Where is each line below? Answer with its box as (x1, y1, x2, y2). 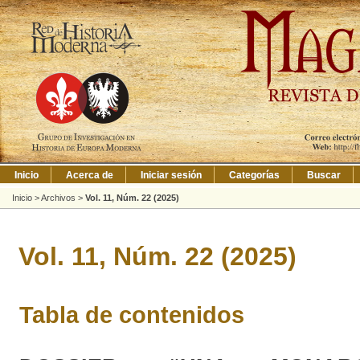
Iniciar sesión (141, 170, 202, 181)
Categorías (229, 170, 280, 181)
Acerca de (66, 170, 113, 181)
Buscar (307, 170, 341, 181)
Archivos (41, 193, 76, 202)
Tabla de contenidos (18, 302, 244, 329)
